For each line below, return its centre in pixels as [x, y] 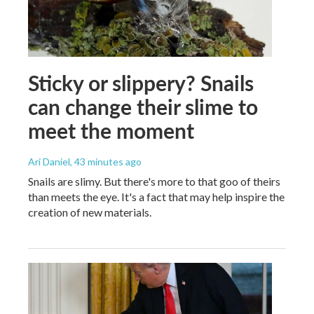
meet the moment [111, 130]
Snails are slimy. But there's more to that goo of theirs [154, 181]
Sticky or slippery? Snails [141, 82]
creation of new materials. [90, 212]
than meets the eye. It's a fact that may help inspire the [156, 196]
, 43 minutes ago [106, 161]
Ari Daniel [49, 161]
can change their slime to [143, 106]
